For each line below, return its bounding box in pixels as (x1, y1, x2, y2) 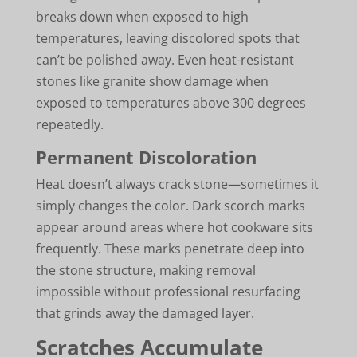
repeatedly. (35, 115, 104, 133)
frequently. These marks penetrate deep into (35, 239, 304, 257)
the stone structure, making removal (35, 261, 256, 279)
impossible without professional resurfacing (35, 282, 300, 300)
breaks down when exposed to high (35, 7, 249, 25)
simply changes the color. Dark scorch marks (35, 196, 305, 214)
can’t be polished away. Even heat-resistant (35, 50, 294, 69)
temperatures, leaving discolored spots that (35, 29, 300, 47)
